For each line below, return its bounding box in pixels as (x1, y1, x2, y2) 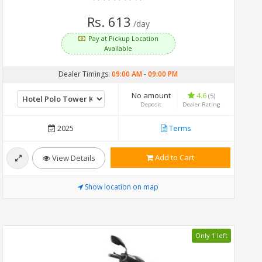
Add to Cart (153, 151, 195, 163)
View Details (50, 152, 95, 163)
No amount (132, 89, 171, 101)
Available (104, 43, 133, 53)
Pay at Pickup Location (88, 33, 159, 43)
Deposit (140, 100, 162, 108)
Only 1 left (195, 230, 227, 240)
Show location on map (85, 181, 159, 192)
